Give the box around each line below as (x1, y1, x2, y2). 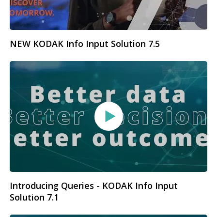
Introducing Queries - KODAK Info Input (10, 180, 178, 192)
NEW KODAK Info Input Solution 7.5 (10, 37, 160, 49)
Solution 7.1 (10, 191, 59, 203)
